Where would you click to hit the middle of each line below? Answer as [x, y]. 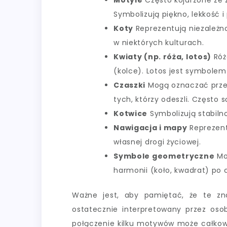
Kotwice [131, 114]
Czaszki [130, 85]
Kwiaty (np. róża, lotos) [163, 57]
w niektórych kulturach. [159, 43]
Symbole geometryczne [164, 156]
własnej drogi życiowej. [157, 142]
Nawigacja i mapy [150, 128]
